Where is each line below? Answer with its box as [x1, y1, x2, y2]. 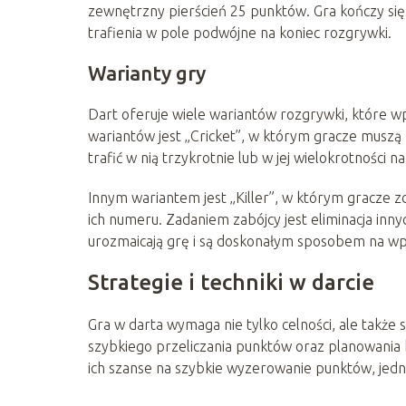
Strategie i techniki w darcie [88, 269, 374, 295]
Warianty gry [88, 61, 206, 84]
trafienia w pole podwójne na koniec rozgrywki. [88, 24, 391, 41]
